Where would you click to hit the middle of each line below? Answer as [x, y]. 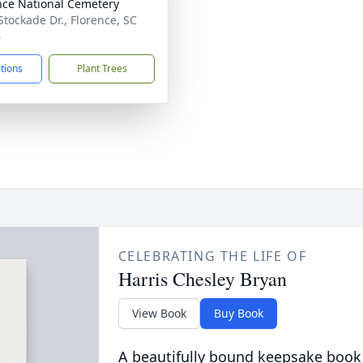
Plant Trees [102, 68]
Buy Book [238, 313]
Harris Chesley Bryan [202, 279]
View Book [159, 313]
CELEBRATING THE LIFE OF [212, 256]
